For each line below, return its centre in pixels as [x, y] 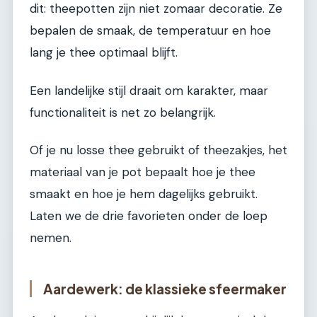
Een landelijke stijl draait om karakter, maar [149, 90]
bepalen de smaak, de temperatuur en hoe [150, 31]
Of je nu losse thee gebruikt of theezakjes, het [158, 150]
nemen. [51, 237]
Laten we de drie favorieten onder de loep [149, 215]
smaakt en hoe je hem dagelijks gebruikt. [144, 194]
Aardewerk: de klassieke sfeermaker [165, 288]
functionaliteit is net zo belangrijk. [123, 112]
